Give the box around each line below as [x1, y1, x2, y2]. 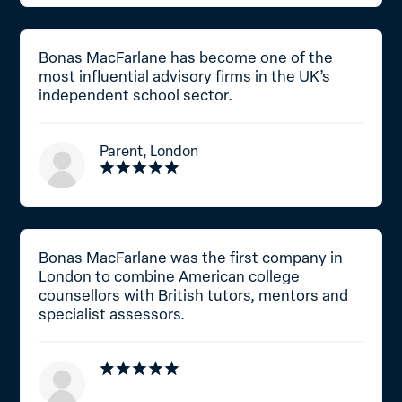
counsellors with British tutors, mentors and [39, 284, 349, 306]
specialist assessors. [39, 303, 186, 325]
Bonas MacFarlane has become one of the [39, 47, 334, 68]
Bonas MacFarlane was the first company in [39, 247, 344, 268]
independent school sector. [39, 84, 233, 106]
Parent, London [100, 141, 199, 162]
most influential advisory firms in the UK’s [39, 66, 331, 87]
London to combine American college [39, 266, 301, 287]
